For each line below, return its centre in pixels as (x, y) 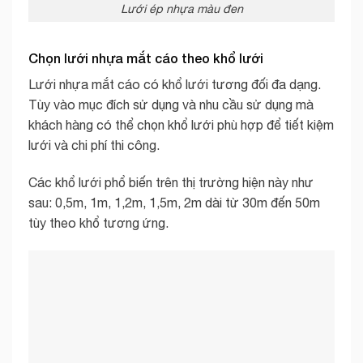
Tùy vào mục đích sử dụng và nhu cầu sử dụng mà (171, 105)
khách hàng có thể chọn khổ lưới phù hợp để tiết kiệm (181, 125)
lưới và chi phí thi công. (94, 145)
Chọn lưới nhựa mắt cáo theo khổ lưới (146, 58)
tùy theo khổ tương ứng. (98, 222)
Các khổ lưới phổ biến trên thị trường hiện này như (171, 182)
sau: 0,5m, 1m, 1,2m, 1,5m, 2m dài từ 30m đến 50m (174, 202)
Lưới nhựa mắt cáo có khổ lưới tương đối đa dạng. (175, 85)
